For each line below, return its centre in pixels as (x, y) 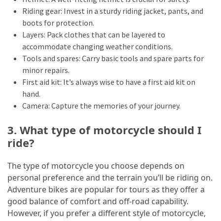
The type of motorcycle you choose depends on (96, 166)
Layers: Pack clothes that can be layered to (94, 34)
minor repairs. (46, 70)
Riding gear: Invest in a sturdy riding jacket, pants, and (113, 11)
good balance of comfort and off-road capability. (98, 201)
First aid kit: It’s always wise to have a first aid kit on (109, 82)
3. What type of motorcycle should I (105, 129)
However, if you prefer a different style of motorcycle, (107, 213)
